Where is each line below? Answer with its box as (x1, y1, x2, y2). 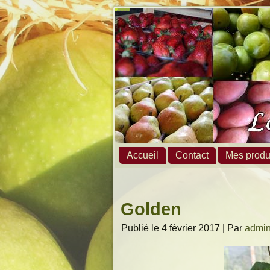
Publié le (121, 223, 159, 233)
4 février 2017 (162, 223, 220, 233)
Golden (121, 199, 181, 219)
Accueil (127, 150, 159, 160)
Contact (175, 150, 209, 160)
